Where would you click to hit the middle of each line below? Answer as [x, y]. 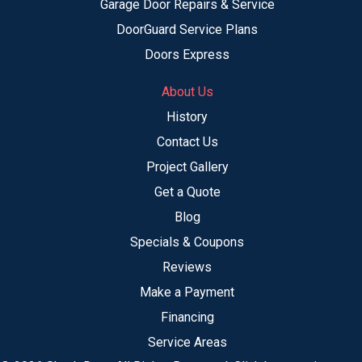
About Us [187, 91]
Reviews [187, 267]
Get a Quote [187, 192]
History [187, 116]
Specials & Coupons [187, 242]
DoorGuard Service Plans [187, 29]
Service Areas [187, 342]
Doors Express [187, 54]
